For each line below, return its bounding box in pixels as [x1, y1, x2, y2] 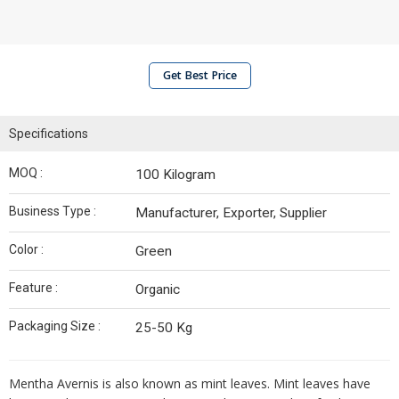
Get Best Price [162, 68, 237, 83]
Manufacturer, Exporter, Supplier [135, 205, 327, 221]
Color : [9, 242, 44, 256]
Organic [135, 281, 180, 297]
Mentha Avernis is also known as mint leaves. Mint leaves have [9, 375, 370, 392]
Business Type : [9, 204, 96, 218]
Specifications [9, 126, 88, 141]
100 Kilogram [135, 167, 216, 183]
